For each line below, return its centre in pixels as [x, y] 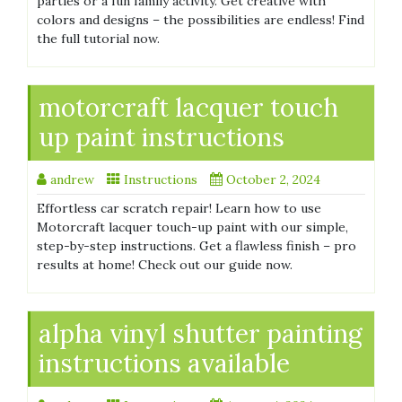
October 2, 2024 [273, 180]
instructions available [164, 364]
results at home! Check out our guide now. [165, 265]
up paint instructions [162, 138]
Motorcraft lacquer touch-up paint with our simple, [192, 227]
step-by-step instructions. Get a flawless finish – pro [197, 246]
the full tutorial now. [98, 39]
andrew [72, 180]
